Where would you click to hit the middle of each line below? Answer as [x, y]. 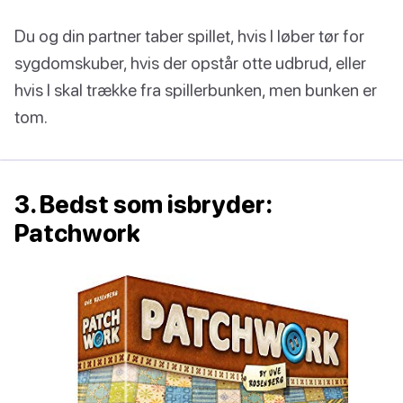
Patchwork [77, 233]
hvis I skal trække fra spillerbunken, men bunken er [196, 89]
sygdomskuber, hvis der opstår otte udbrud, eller [190, 62]
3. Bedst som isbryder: [143, 204]
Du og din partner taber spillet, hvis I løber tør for [189, 35]
